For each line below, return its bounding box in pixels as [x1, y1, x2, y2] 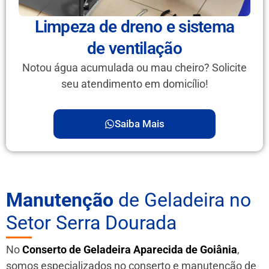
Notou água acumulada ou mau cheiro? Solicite [22, 61, 247, 74]
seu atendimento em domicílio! [61, 77, 208, 90]
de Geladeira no [113, 188, 251, 211]
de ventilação [87, 38, 182, 58]
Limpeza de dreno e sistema [34, 16, 235, 37]
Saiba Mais [115, 117, 165, 130]
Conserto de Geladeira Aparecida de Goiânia [22, 243, 237, 256]
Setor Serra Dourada [6, 211, 177, 234]
